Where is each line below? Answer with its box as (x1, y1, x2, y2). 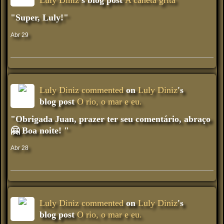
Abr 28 (10, 144, 28, 151)
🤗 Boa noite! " (10, 125, 69, 135)
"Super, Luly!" (10, 12, 68, 22)
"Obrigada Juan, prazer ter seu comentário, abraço (10, 113, 210, 124)
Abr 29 (10, 31, 28, 38)
